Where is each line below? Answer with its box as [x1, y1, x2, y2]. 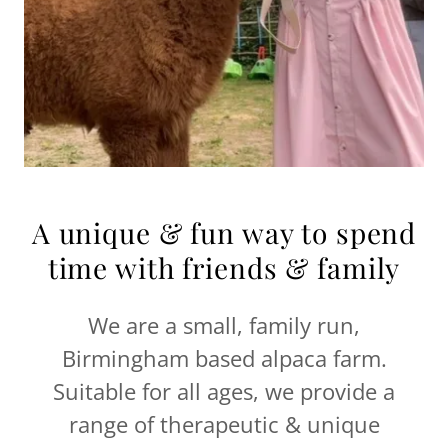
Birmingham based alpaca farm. [61, 343, 387, 373]
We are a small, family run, [88, 310, 360, 340]
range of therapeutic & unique [68, 409, 380, 439]
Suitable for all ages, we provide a [53, 376, 395, 406]
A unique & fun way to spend [31, 214, 417, 251]
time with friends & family [47, 249, 401, 286]
